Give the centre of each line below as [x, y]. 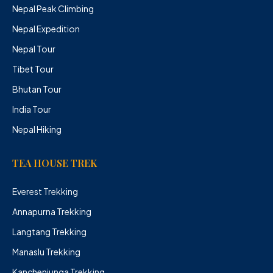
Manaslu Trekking [46, 251]
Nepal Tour [34, 48]
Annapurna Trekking [52, 211]
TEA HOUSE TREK [55, 163]
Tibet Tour [33, 69]
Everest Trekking [45, 191]
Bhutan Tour [37, 89]
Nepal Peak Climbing [53, 8]
